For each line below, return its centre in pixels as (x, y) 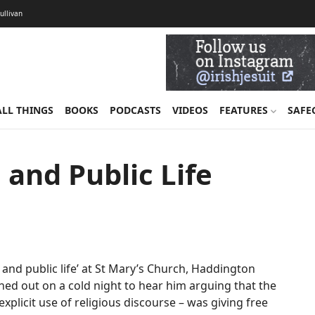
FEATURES (245, 110)
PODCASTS (135, 110)
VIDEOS (190, 110)
